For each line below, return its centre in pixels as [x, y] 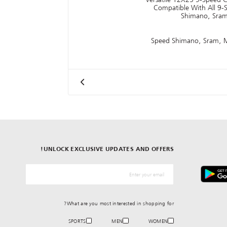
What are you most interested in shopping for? [120, 204]
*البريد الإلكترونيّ [146, 169]
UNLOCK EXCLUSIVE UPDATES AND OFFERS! [108, 150]
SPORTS [77, 221]
